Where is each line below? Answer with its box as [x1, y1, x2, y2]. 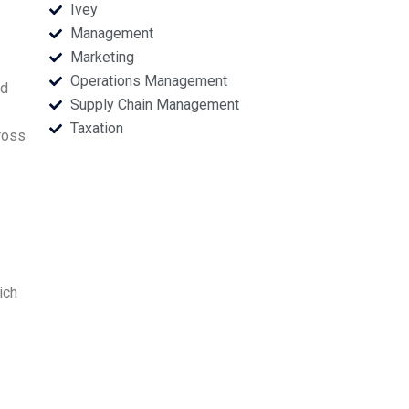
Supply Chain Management [69, 96, 239, 113]
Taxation [69, 120, 123, 137]
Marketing [69, 48, 134, 66]
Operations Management [69, 72, 227, 89]
